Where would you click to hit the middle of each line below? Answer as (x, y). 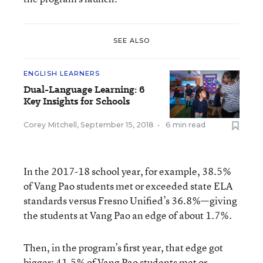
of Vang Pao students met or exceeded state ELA (128, 186)
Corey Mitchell (50, 124)
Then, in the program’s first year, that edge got (123, 247)
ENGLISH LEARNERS (62, 73)
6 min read (186, 124)
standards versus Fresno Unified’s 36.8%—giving (130, 200)
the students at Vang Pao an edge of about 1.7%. (128, 215)
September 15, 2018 (117, 124)
